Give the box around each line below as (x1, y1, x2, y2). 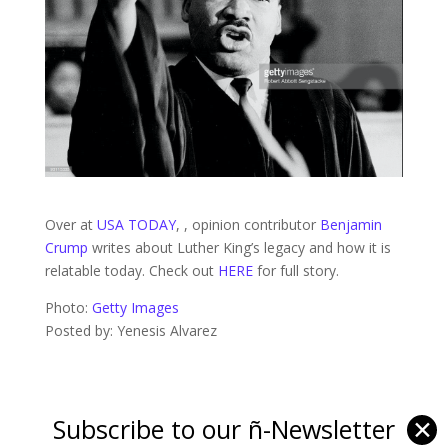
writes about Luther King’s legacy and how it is (87, 237, 391, 257)
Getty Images (91, 297, 179, 317)
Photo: (44, 297, 92, 317)
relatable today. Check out (44, 260, 218, 280)
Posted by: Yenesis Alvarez (44, 320, 217, 340)
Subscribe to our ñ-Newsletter (53, 411, 395, 446)
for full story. (256, 260, 339, 280)
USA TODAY (96, 214, 176, 234)
